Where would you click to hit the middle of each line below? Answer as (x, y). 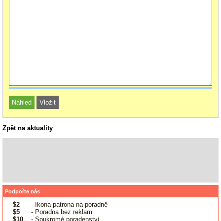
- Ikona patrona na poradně (68, 204)
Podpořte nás (22, 192)
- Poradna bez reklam (60, 212)
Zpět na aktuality (28, 128)
